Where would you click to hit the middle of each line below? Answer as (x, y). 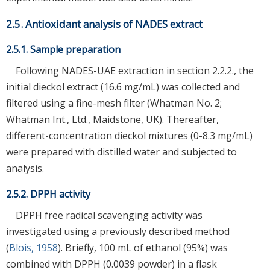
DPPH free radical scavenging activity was (109, 215)
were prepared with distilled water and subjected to (121, 152)
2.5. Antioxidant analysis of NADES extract (104, 24)
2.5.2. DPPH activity (48, 194)
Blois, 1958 (33, 247)
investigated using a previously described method (118, 231)
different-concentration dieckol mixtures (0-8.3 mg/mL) (129, 135)
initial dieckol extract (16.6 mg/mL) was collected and (123, 86)
